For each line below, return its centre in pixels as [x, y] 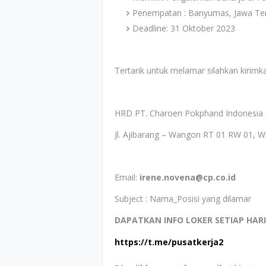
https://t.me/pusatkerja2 [169, 242]
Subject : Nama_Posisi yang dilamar [183, 199]
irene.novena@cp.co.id [188, 177]
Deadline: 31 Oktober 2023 [184, 28]
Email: [127, 177]
